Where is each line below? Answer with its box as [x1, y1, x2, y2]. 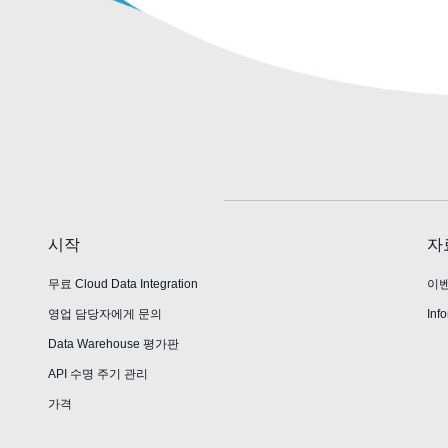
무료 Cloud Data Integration [48, 276, 199, 291]
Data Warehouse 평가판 [48, 336, 180, 351]
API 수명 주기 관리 [48, 366, 149, 381]
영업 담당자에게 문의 [48, 306, 163, 321]
